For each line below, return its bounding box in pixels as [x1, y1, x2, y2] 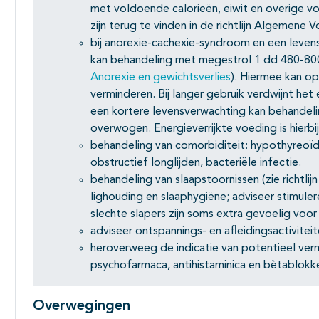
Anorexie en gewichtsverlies [90, 71, 231, 83]
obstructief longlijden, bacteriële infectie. [90, 157, 301, 169]
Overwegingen [33, 298, 130, 313]
